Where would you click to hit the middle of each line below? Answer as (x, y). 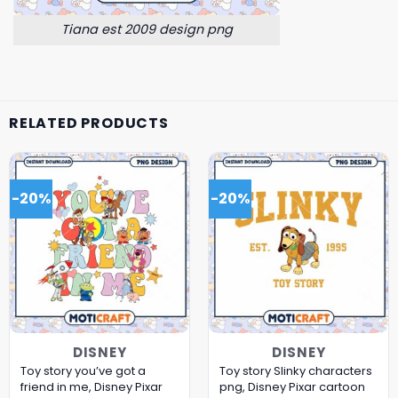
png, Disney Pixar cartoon (292, 386)
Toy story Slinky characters (295, 370)
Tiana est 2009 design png (147, 30)
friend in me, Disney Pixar (91, 386)
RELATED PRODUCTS (89, 123)
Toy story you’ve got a (83, 370)
